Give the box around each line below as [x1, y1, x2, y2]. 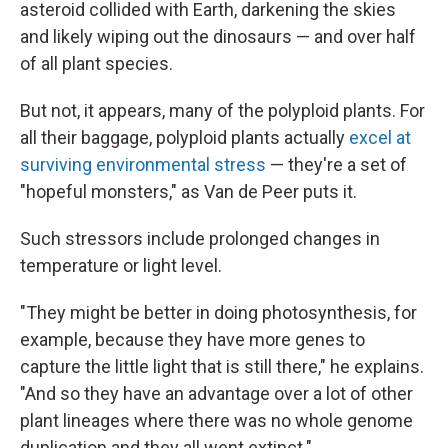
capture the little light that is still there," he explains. [20, 356, 424, 377]
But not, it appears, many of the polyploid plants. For [20, 100, 425, 121]
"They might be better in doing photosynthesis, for [20, 302, 417, 323]
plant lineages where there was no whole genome [20, 410, 413, 431]
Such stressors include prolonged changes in [20, 228, 380, 249]
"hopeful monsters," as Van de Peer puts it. [20, 181, 357, 202]
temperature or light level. [20, 255, 222, 276]
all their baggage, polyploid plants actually [20, 127, 349, 148]
